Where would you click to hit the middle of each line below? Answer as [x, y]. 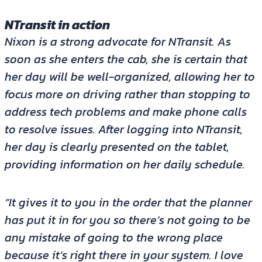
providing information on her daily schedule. [125, 165]
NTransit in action [57, 25]
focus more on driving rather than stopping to [127, 94]
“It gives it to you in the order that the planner [128, 203]
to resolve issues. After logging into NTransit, [123, 130]
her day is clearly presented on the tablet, [117, 147]
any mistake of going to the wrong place [113, 238]
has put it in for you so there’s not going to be [127, 220]
